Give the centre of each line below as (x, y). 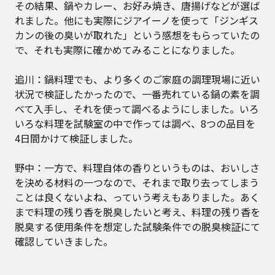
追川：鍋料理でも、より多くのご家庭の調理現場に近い (137, 79)
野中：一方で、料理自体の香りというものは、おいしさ (137, 168)
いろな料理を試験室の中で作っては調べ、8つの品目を (135, 124)
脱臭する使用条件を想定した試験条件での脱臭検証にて (137, 227)
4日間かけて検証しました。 (76, 138)
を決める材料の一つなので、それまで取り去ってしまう (137, 183)
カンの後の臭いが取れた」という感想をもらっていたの (137, 35)
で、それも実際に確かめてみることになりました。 (127, 50)
